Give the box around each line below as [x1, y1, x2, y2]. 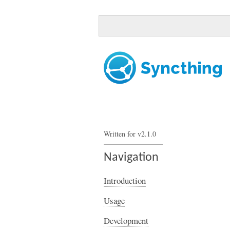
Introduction [104, 175, 146, 186]
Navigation [104, 151, 159, 164]
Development [104, 215, 148, 226]
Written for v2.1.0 [104, 129, 156, 139]
